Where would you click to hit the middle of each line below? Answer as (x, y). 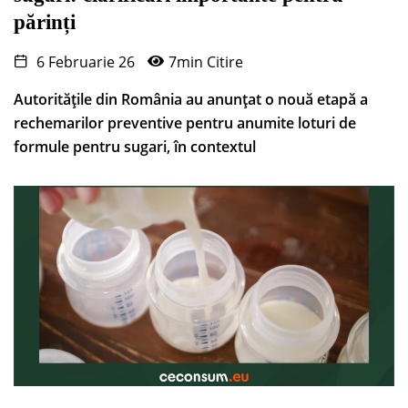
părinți (45, 23)
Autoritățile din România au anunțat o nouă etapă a (191, 100)
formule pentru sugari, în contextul (135, 147)
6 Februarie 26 (84, 62)
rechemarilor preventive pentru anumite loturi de (185, 123)
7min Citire (206, 62)
